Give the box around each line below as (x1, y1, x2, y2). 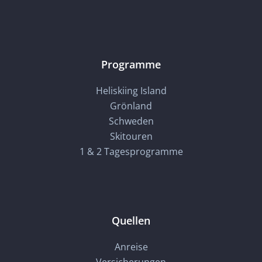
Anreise (114, 240, 148, 254)
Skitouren (109, 130, 153, 143)
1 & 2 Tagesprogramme (79, 145, 183, 158)
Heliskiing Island (95, 84, 167, 98)
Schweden (108, 115, 154, 128)
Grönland (110, 99, 152, 113)
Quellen (112, 213, 150, 228)
